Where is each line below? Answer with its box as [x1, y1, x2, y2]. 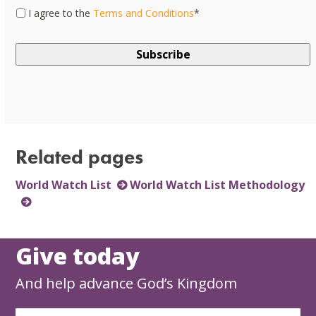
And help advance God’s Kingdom [16, 273, 238, 293]
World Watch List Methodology [130, 176, 305, 193]
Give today [16, 240, 140, 271]
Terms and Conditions [93, 6, 195, 20]
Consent [16, 4, 63, 20]
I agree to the [28, 6, 94, 20]
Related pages [16, 144, 144, 169]
